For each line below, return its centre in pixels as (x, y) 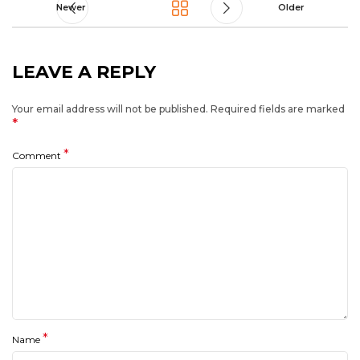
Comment (38, 156)
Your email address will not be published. (110, 109)
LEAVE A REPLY (84, 72)
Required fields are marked (278, 109)
